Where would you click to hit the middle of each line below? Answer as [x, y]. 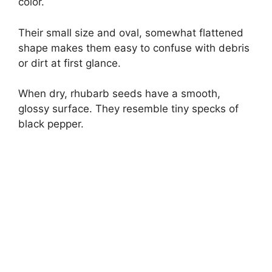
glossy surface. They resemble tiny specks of [128, 109]
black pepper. [51, 124]
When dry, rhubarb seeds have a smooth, [119, 94]
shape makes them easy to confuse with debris [134, 48]
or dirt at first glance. [70, 63]
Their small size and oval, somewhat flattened [131, 32]
